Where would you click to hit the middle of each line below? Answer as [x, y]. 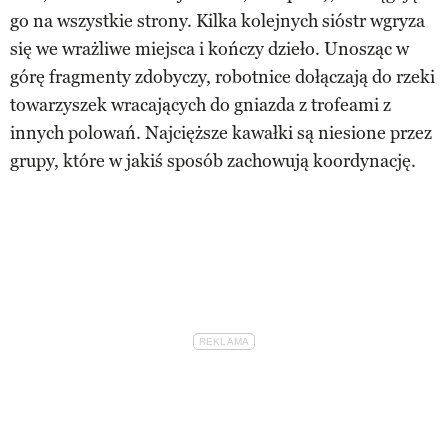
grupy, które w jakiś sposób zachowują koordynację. [213, 160]
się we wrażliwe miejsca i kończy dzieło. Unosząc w [209, 48]
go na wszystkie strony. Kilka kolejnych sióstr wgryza [217, 20]
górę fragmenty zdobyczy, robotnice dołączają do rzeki [222, 76]
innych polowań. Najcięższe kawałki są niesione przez [221, 132]
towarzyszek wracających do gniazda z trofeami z [200, 104]
